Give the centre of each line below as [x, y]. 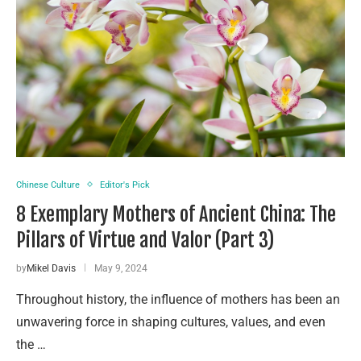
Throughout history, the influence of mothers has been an [178, 299]
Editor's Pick [125, 185]
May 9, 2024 [121, 268]
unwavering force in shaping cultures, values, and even [171, 322]
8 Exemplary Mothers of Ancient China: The [176, 214]
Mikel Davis [51, 268]
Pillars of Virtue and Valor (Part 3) [145, 240]
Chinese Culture [48, 185]
